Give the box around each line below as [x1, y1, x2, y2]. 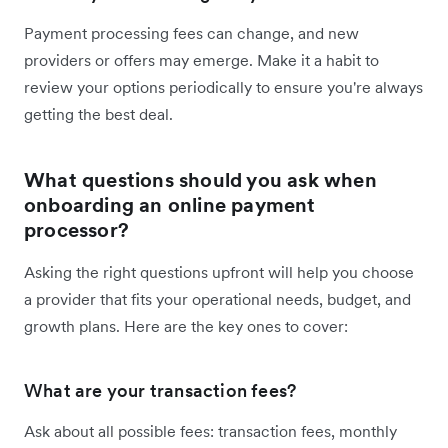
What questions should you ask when [24, 167, 377, 194]
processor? [24, 217, 129, 244]
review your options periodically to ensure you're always [24, 77, 423, 98]
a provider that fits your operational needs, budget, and [24, 289, 411, 310]
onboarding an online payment [24, 192, 316, 219]
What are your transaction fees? [24, 379, 297, 403]
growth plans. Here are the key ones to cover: [24, 316, 348, 337]
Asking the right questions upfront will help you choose [24, 262, 414, 283]
